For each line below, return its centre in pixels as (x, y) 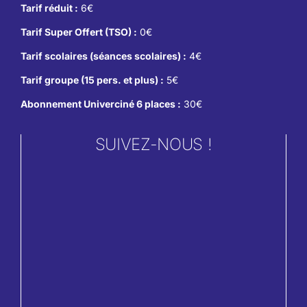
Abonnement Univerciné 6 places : (100, 104)
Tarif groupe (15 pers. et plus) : (92, 80)
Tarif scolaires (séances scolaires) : (103, 56)
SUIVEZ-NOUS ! (153, 145)
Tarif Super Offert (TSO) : (78, 32)
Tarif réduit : (49, 8)
